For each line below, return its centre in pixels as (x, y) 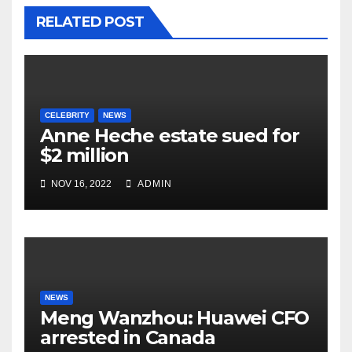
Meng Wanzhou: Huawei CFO (175, 318)
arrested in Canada (128, 338)
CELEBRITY (67, 115)
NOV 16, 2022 (80, 184)
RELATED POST (90, 22)
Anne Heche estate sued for (170, 136)
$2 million (85, 156)
